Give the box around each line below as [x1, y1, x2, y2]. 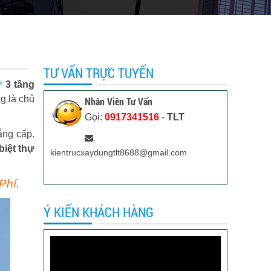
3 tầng [2, 79, 35, 90]
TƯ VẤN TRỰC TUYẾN [44, 64, 154, 82]
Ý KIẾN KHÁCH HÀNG [44, 203, 154, 221]
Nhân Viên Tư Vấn [84, 95, 152, 108]
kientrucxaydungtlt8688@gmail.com [50, 148, 188, 157]
